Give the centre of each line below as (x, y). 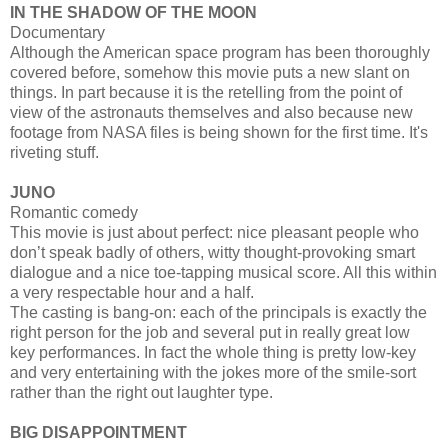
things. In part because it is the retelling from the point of (206, 92)
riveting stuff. (54, 152)
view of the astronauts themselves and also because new (211, 112)
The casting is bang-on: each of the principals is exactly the (218, 312)
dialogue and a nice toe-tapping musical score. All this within (223, 272)
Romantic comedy (74, 212)
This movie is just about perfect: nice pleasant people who (214, 232)
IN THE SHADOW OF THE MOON (133, 12)
